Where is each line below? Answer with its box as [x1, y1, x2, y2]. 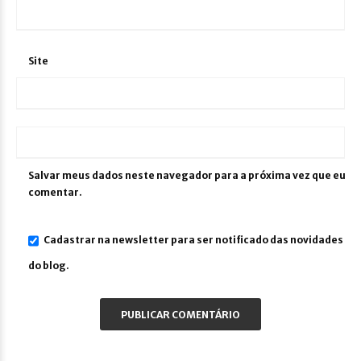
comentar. [28, 186, 82, 199]
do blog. [28, 259, 69, 272]
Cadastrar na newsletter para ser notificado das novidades [44, 234, 343, 247]
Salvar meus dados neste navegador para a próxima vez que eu [28, 169, 346, 182]
